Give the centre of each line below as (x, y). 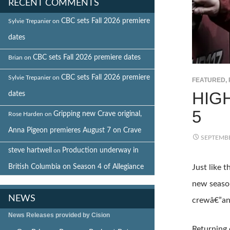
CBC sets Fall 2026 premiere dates (87, 57)
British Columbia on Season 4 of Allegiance (76, 167)
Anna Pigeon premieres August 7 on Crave (75, 130)
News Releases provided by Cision (59, 215)
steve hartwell (30, 150)
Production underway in (100, 150)
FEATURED (208, 80)
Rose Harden (26, 114)
